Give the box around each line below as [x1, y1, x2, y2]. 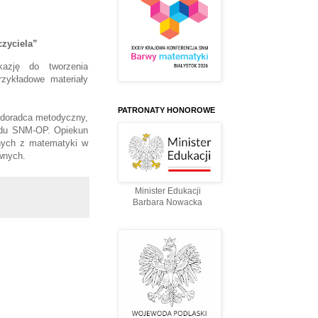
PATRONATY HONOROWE [118, 106, 215, 115]
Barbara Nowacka [133, 197, 202, 208]
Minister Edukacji [134, 186, 201, 197]
